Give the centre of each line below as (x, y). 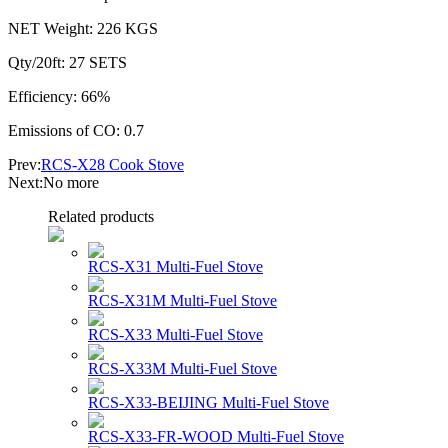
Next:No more (53, 182)
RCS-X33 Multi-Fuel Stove (175, 334)
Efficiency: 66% (59, 96)
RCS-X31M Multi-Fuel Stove (182, 300)
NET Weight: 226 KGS (83, 28)
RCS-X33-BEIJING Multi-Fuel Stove (208, 402)
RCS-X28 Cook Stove (112, 164)
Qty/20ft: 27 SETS (67, 62)
